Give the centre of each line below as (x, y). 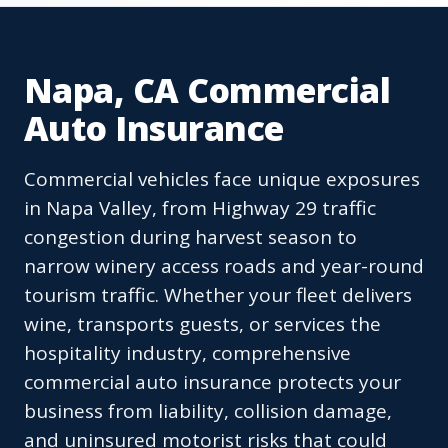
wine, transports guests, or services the (202, 324)
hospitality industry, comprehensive (187, 353)
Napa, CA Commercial (207, 90)
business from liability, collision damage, (208, 411)
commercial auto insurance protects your (212, 382)
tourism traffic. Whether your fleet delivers (218, 295)
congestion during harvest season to (190, 237)
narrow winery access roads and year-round (224, 266)
